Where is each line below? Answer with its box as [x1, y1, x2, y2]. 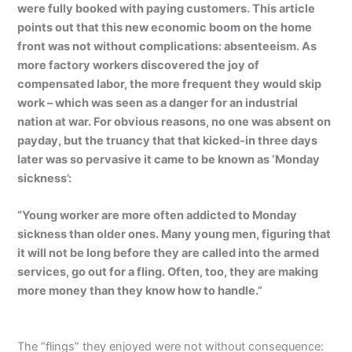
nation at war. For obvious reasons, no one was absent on [17, 114, 332, 129]
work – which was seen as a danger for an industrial [17, 95, 299, 110]
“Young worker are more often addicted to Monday [17, 208, 298, 223]
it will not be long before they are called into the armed [17, 246, 320, 261]
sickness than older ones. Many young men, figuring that [17, 227, 332, 242]
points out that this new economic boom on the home [17, 20, 313, 35]
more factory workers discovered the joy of [17, 57, 260, 72]
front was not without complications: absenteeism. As [17, 38, 317, 53]
